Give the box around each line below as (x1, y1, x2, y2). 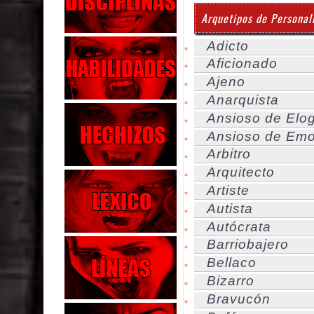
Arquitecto (207, 165, 275, 180)
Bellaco (207, 255, 257, 271)
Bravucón (207, 291, 271, 306)
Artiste (207, 183, 250, 198)
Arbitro (207, 146, 251, 162)
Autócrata (207, 219, 271, 234)
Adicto (207, 38, 249, 53)
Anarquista (207, 93, 279, 108)
